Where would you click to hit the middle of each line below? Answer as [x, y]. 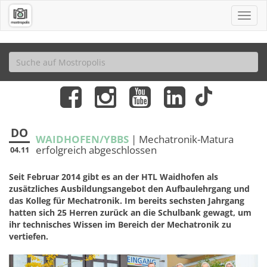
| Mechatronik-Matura [181, 139]
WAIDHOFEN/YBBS [82, 139]
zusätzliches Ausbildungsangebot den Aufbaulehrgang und [129, 189]
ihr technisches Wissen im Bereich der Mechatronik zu [120, 224]
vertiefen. [29, 236]
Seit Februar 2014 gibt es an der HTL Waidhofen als [114, 177]
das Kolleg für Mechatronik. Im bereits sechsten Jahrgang [127, 201]
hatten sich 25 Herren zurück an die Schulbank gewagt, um [130, 212]
